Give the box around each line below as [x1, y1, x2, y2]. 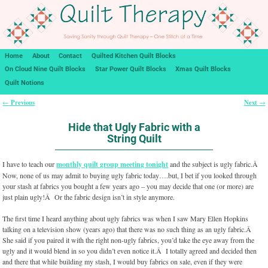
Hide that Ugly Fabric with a [68, 120, 200, 133]
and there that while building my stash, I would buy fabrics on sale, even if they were [2, 257, 243, 267]
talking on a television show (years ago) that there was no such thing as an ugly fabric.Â [2, 224, 254, 234]
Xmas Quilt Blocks [175, 65, 232, 74]
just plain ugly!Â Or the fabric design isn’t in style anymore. [2, 192, 175, 202]
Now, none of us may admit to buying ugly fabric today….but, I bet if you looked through [2, 170, 257, 181]
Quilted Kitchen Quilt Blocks [92, 51, 176, 60]
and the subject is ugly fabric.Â [168, 159, 261, 169]
